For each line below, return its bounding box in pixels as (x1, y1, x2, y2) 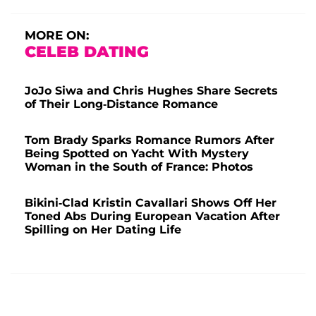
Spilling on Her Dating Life (25, 223, 181, 237)
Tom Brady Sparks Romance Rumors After (25, 133, 274, 147)
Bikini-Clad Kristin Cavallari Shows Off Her (25, 196, 276, 210)
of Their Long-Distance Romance (25, 97, 218, 111)
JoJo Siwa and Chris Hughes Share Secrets (25, 84, 278, 98)
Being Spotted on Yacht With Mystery (25, 147, 249, 161)
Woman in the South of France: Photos (25, 160, 253, 174)
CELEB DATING (25, 42, 149, 62)
